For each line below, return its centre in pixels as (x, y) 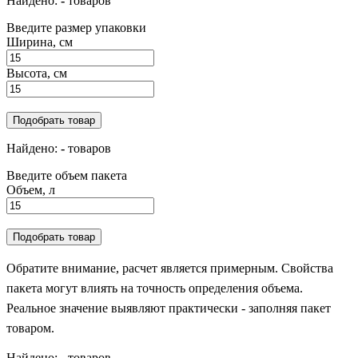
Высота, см (37, 73)
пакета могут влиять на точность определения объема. (155, 288)
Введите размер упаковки (76, 27)
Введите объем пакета (67, 175)
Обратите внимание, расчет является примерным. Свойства (170, 268)
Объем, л (31, 189)
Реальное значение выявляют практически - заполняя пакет (169, 308)
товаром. (30, 328)
